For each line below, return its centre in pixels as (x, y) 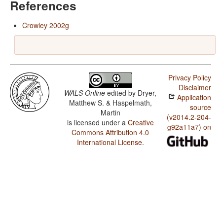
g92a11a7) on (189, 127)
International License (109, 142)
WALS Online (85, 93)
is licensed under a (97, 123)
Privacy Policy (189, 78)
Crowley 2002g (46, 25)
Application (193, 97)
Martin (110, 113)
